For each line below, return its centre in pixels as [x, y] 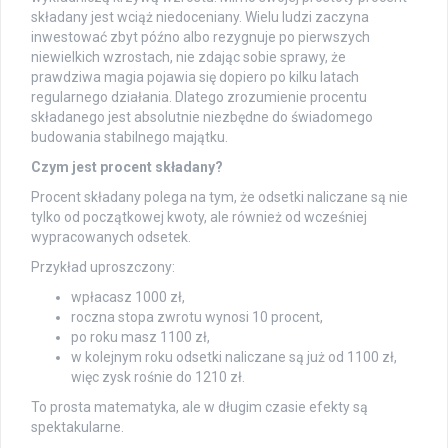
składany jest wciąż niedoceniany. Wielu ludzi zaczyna [200, 16]
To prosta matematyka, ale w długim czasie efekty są [199, 406]
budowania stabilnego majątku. [129, 136]
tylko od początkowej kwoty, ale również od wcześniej [199, 216]
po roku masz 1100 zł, [140, 336]
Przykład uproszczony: [103, 266]
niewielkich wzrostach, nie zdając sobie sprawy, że [188, 56]
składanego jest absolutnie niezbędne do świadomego [202, 116]
